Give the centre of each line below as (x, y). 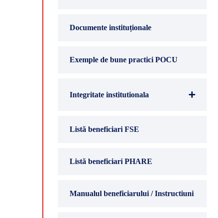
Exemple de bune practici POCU (124, 60)
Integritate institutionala (109, 94)
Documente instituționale (110, 27)
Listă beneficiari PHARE (111, 161)
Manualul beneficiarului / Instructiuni (132, 193)
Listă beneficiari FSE (104, 129)
